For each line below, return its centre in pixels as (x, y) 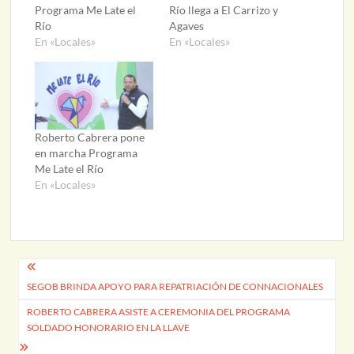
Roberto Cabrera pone (90, 137)
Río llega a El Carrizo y (223, 10)
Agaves (186, 26)
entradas (57, 323)
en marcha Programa (87, 153)
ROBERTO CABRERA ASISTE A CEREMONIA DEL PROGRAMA (159, 312)
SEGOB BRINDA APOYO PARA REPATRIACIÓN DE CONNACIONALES (175, 287)
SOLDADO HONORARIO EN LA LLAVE (109, 328)
